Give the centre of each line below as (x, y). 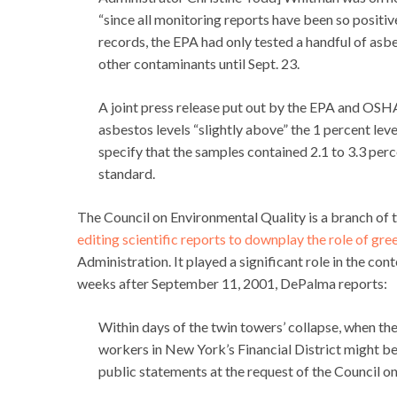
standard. (127, 174)
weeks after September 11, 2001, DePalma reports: (232, 284)
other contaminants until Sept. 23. (199, 64)
